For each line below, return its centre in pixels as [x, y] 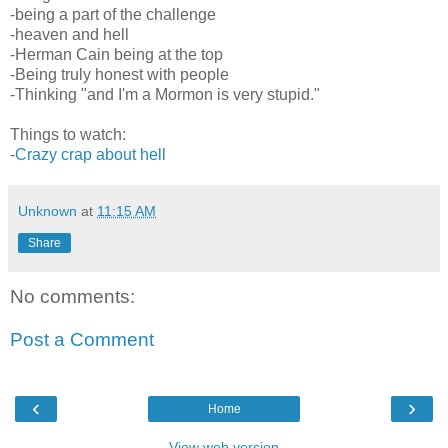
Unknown [47, 210]
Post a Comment [82, 340]
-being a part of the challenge [113, 14]
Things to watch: [68, 134]
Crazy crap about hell [90, 154]
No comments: [72, 296]
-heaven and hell [69, 34]
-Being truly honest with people [119, 74]
